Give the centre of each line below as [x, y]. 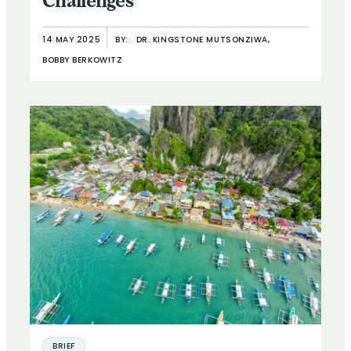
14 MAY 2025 [72, 40]
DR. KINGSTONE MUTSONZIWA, [203, 40]
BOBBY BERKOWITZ [83, 60]
